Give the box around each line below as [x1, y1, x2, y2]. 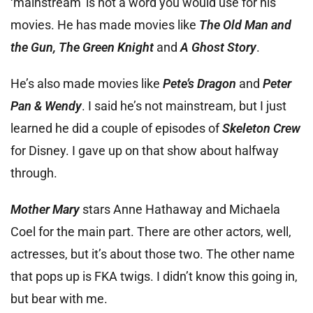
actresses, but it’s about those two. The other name [10, 246, 295, 261]
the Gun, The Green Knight [10, 39, 154, 54]
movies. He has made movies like [10, 17, 199, 32]
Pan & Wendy [10, 98, 82, 113]
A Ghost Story [180, 39, 256, 54]
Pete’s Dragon [163, 75, 239, 91]
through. [10, 165, 57, 180]
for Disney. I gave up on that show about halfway [10, 143, 279, 158]
